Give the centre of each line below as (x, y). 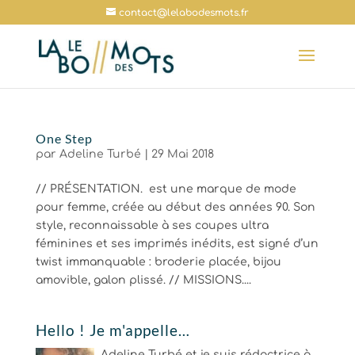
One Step (64, 138)
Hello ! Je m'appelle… (113, 330)
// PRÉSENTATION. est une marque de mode (166, 189)
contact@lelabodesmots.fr (183, 13)
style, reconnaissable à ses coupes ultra (152, 225)
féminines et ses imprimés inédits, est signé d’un (177, 244)
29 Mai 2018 (182, 154)
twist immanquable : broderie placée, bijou (158, 262)
